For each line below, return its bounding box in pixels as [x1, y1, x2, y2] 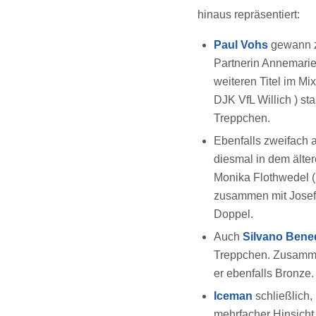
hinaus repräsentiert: [197, 8, 303, 20]
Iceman [214, 289, 255, 302]
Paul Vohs [214, 38, 268, 51]
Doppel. [214, 207, 256, 220]
